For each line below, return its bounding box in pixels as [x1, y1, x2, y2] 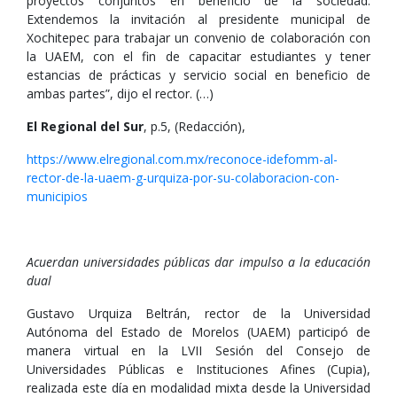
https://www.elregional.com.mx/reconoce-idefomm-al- [27, 151, 338, 167]
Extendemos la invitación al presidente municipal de [27, 11, 370, 27]
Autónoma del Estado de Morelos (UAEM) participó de [27, 323, 370, 340]
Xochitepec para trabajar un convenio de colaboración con [27, 29, 370, 46]
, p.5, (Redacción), [144, 118, 245, 135]
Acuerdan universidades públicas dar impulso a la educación [27, 253, 370, 270]
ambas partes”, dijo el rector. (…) [27, 85, 214, 102]
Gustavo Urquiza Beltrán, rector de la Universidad [27, 305, 370, 322]
